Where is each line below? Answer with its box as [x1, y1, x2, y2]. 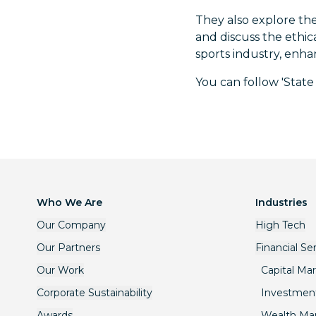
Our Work [37, 264, 84, 276]
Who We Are [37, 196, 102, 209]
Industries [255, 196, 308, 209]
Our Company [37, 219, 106, 231]
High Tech [255, 219, 305, 231]
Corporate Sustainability [37, 286, 152, 299]
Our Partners [37, 241, 100, 254]
